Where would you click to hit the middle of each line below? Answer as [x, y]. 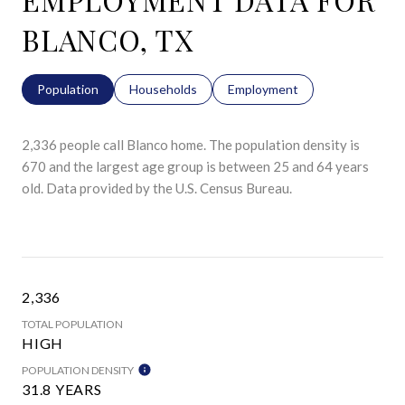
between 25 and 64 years [294, 166]
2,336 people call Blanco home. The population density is [191, 144]
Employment [263, 89]
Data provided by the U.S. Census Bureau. [168, 188]
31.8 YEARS [62, 389]
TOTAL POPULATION [72, 324]
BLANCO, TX [108, 39]
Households [163, 89]
